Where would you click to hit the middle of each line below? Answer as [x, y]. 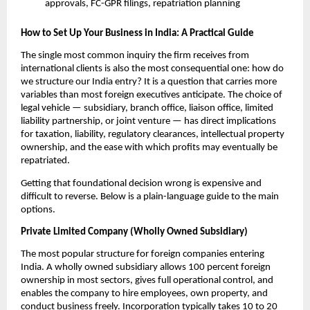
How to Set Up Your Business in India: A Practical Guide [137, 34]
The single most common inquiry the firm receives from [135, 56]
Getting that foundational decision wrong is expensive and [141, 183]
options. [38, 210]
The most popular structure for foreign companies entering [143, 255]
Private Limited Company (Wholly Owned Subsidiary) [134, 232]
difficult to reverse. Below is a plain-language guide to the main [150, 197]
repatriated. [45, 161]
